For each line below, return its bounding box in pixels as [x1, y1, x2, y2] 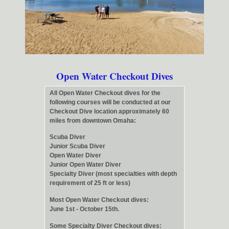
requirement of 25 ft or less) [50, 179, 130, 187]
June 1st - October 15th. [50, 205, 119, 213]
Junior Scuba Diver [50, 143, 105, 150]
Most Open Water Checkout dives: [50, 196, 149, 204]
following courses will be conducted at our [50, 99, 171, 106]
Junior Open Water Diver [50, 161, 121, 169]
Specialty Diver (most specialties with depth [50, 170, 177, 178]
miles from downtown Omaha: [50, 117, 136, 124]
